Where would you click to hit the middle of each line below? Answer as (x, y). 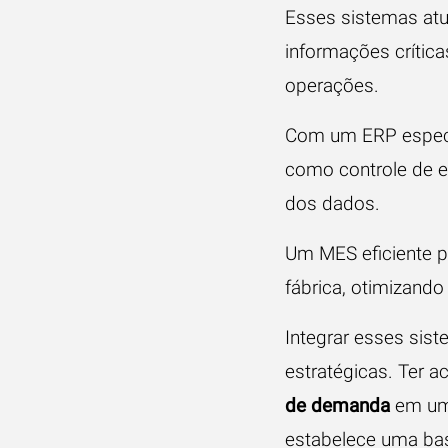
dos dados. (332, 203)
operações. (331, 85)
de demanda (337, 405)
